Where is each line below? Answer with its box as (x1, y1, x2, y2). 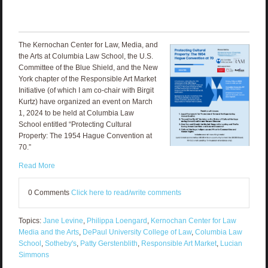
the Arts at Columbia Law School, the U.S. (18, 51, 153, 60)
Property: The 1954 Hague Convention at (18, 131, 152, 140)
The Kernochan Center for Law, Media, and (18, 40, 158, 49)
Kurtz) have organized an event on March (18, 97, 153, 106)
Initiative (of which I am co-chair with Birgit (18, 86, 154, 95)
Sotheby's (44, 239, 77, 248)
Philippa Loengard (86, 216, 147, 225)
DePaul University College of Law (82, 227, 191, 236)
